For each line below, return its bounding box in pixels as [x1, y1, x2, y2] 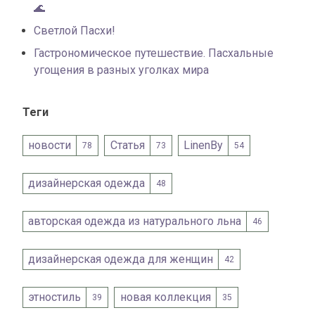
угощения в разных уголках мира [34, 63, 209, 77]
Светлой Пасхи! [34, 24, 115, 38]
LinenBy [183, 139, 223, 153]
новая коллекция [120, 290, 211, 304]
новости [28, 139, 72, 153]
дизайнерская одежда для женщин [28, 252, 214, 266]
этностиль [28, 290, 82, 304]
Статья [110, 139, 145, 153]
